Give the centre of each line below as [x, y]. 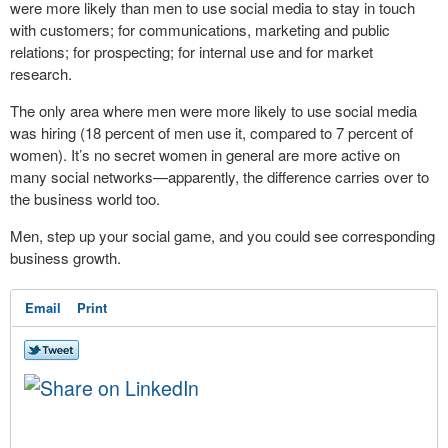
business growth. [65, 258]
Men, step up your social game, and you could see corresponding [222, 236]
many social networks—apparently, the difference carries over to [219, 177]
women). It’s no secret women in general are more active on [205, 155]
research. [41, 74]
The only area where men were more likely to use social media [213, 111]
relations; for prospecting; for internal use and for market [191, 52]
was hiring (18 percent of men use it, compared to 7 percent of [211, 133]
